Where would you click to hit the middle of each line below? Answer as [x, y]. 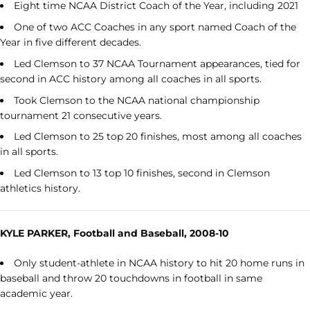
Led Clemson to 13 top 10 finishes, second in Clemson [142, 173]
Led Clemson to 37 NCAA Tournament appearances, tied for [157, 63]
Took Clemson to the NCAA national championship [137, 100]
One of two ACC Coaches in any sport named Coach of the [155, 27]
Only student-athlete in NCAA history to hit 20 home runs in [159, 263]
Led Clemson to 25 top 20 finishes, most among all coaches [158, 137]
